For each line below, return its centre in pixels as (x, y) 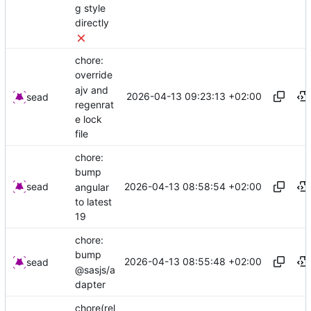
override (94, 75)
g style (90, 8)
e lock (89, 119)
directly (92, 23)
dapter (90, 284)
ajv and (92, 90)
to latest (93, 201)
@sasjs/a (95, 269)
